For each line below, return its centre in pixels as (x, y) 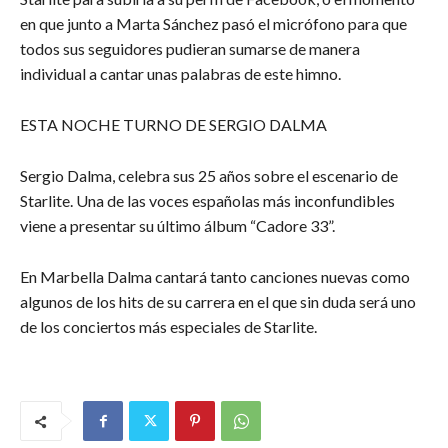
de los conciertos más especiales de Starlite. (168, 327)
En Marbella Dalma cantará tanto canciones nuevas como (215, 277)
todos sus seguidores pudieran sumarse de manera (190, 49)
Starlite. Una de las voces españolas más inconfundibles (207, 201)
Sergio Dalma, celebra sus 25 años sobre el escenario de (209, 176)
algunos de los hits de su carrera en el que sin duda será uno (218, 302)
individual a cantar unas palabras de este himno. (180, 74)
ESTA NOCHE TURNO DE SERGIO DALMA (173, 125)
